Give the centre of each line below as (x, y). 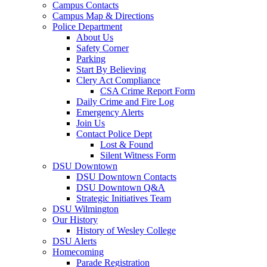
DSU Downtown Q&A (121, 187)
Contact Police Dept (114, 134)
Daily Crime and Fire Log (125, 102)
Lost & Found (127, 145)
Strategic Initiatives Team (124, 198)
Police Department (87, 27)
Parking (91, 59)
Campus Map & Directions (103, 16)
